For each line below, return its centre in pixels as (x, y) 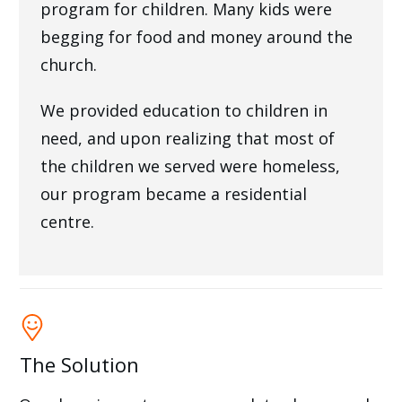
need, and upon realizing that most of (188, 138)
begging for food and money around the (197, 36)
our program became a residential (174, 193)
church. (69, 64)
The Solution (79, 365)
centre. (68, 221)
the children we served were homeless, (191, 166)
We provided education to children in (184, 110)
